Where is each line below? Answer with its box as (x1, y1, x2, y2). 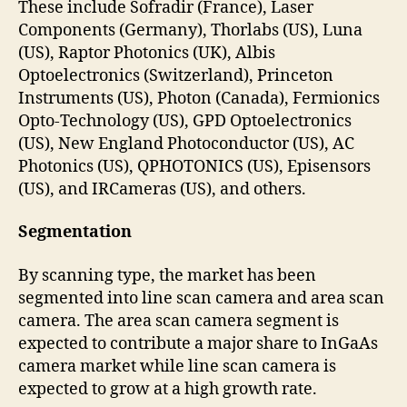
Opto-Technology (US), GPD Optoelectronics (18, 110, 352, 132)
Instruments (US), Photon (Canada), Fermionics (18, 87, 380, 109)
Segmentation (18, 222, 132, 243)
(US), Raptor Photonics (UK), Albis (18, 42, 275, 64)
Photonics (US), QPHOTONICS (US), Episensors (18, 155, 371, 177)
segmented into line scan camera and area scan (18, 287, 384, 309)
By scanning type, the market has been (18, 264, 316, 286)
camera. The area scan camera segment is (18, 310, 339, 332)
